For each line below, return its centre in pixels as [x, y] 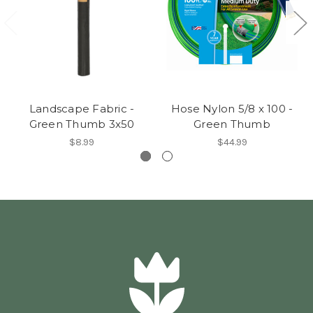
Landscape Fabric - [82, 108]
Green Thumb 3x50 [82, 124]
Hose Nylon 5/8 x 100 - [232, 108]
